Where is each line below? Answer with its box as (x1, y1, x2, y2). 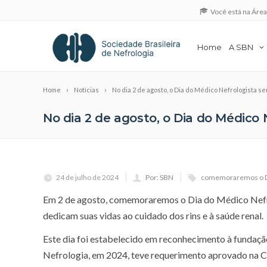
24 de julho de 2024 (56, 172, 119, 182)
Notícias (74, 85, 99, 94)
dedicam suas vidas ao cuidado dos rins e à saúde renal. (43, 209, 263, 221)
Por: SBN (145, 172, 173, 182)
